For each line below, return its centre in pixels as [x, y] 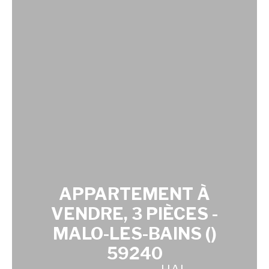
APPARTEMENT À [134, 194]
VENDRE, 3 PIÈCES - [134, 213]
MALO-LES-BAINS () [134, 233]
